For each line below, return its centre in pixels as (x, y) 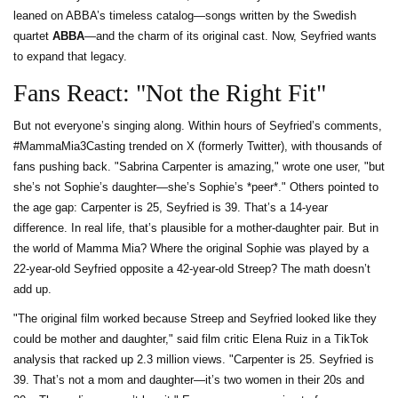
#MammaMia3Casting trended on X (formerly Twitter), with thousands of (198, 147)
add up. (32, 290)
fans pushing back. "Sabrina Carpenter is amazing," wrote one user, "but (199, 167)
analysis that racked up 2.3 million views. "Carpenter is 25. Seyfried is (194, 360)
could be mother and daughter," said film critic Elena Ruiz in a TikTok (191, 339)
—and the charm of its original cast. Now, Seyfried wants (231, 36)
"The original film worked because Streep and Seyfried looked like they (195, 319)
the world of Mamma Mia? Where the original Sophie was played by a (191, 249)
